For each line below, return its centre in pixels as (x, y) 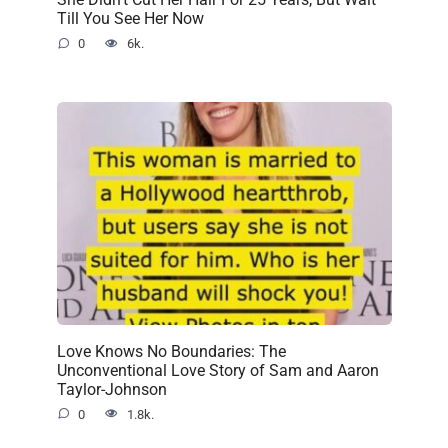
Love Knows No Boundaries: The (171, 351)
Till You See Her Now (130, 18)
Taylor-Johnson (111, 389)
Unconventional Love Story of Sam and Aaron (217, 370)
